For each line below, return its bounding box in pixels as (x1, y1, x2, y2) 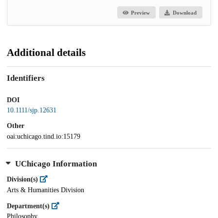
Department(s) (7, 202, 52, 210)
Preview (131, 9, 150, 16)
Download (172, 9, 197, 16)
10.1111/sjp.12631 (7, 107, 56, 114)
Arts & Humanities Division (7, 186, 84, 194)
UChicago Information (15, 159, 97, 168)
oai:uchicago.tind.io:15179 (7, 133, 80, 141)
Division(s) (7, 175, 40, 183)
